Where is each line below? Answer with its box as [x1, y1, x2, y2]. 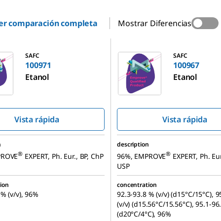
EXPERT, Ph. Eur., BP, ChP [23, 151, 104, 161]
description [117, 140, 149, 149]
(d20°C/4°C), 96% [117, 209, 171, 219]
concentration [117, 181, 157, 189]
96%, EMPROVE [117, 151, 166, 161]
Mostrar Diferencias [118, 18, 192, 29]
